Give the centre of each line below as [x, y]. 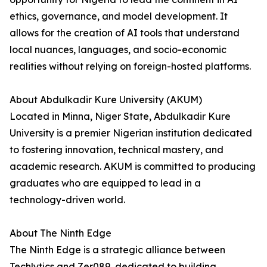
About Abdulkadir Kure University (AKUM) [106, 100]
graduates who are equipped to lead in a [105, 183]
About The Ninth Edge [60, 233]
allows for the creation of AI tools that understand [125, 33]
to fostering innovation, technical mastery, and [117, 150]
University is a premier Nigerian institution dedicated [131, 133]
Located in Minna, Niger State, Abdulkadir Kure [120, 117]
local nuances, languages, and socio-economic [118, 50]
